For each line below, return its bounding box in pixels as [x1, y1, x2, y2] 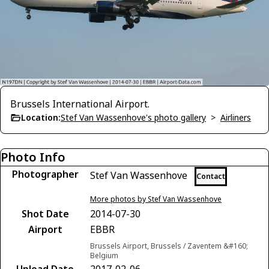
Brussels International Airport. [10, 97, 150, 110]
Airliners [220, 111, 251, 123]
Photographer [11, 167, 79, 181]
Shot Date [21, 207, 69, 220]
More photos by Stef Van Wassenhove [90, 193, 222, 204]
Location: [21, 111, 61, 123]
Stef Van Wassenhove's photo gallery [61, 111, 206, 123]
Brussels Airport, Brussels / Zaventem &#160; [90, 240, 248, 251]
